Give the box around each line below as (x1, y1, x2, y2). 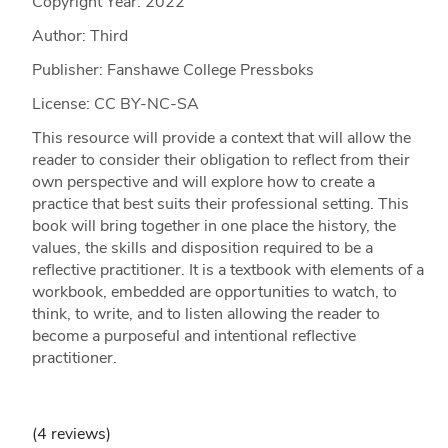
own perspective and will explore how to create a (31, 171, 375, 194)
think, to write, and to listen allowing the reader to (31, 303, 380, 326)
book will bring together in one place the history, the (31, 215, 396, 238)
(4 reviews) (31, 423, 111, 446)
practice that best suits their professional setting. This (31, 193, 409, 216)
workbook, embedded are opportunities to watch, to (31, 281, 397, 304)
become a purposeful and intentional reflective (31, 325, 356, 348)
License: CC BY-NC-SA (31, 93, 199, 116)
